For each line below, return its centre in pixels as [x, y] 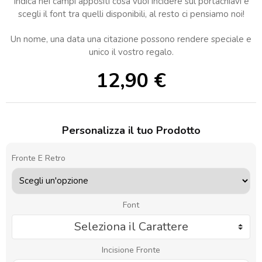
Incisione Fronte [131, 250]
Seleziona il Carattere [131, 226]
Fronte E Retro [39, 158]
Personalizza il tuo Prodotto [131, 131]
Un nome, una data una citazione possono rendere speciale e [131, 39]
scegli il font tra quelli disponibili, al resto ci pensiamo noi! [131, 14]
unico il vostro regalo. [131, 52]
